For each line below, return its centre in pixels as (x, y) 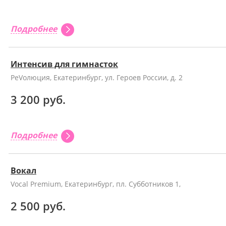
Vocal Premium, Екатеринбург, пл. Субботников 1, (96, 184)
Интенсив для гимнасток (64, 64)
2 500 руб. (38, 206)
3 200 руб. (38, 99)
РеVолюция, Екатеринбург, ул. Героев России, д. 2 (97, 77)
